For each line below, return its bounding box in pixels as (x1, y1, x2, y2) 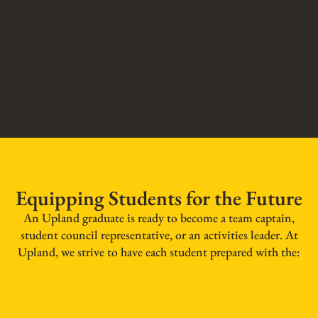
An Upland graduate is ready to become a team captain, (23, 209, 295, 226)
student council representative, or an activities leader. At (20, 226, 298, 243)
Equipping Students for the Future (16, 185, 302, 212)
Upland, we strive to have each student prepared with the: (18, 243, 300, 261)
